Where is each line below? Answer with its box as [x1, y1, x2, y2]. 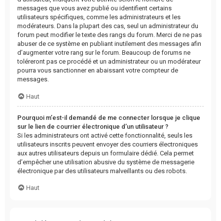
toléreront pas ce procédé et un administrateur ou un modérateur [17, 58, 201, 66]
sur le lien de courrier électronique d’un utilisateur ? [17, 122, 168, 130]
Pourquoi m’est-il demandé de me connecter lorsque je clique [17, 113, 200, 121]
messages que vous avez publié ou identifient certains [17, 4, 172, 12]
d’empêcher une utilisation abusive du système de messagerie [17, 158, 194, 166]
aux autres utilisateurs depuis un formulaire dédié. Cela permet [17, 149, 194, 157]
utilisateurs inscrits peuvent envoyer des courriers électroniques [17, 140, 198, 148]
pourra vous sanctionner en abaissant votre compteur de [17, 67, 178, 74]
